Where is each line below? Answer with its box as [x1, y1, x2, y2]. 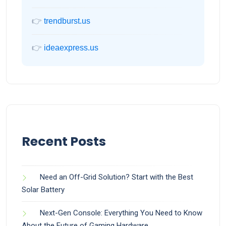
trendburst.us [44, 17, 90, 25]
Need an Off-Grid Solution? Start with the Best [40, 173, 193, 182]
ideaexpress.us [44, 43, 98, 52]
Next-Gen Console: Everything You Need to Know [40, 208, 202, 217]
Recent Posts [22, 133, 106, 150]
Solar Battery [22, 185, 65, 194]
